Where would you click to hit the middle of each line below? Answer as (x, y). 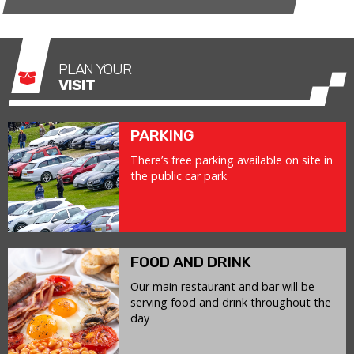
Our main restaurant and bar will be (222, 286)
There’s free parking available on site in (232, 160)
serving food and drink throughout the (231, 302)
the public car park (179, 176)
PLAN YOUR (94, 69)
